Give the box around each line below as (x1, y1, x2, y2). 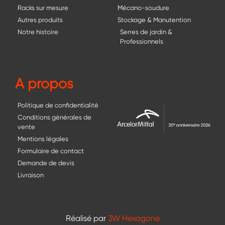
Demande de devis (18, 159, 74, 167)
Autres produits (18, 16, 63, 24)
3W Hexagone (107, 213, 160, 223)
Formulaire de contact (18, 147, 84, 155)
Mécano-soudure (118, 4, 169, 12)
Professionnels (120, 37, 163, 45)
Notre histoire (18, 28, 58, 36)
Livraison (18, 171, 44, 179)
